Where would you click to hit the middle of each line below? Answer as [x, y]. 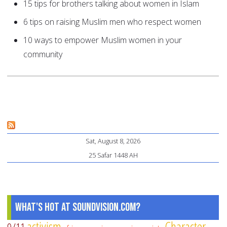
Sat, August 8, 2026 [113, 141]
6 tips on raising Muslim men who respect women [112, 22]
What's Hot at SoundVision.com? [78, 207]
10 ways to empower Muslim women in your [103, 40]
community [43, 54]
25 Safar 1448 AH [113, 155]
